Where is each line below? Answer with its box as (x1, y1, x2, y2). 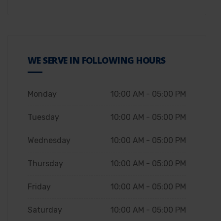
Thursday (28, 158, 63, 168)
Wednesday (28, 135, 71, 145)
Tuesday (28, 112, 59, 122)
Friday (28, 182, 51, 191)
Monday (28, 89, 57, 99)
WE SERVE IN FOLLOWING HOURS (28, 54, 166, 66)
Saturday (28, 205, 62, 215)
